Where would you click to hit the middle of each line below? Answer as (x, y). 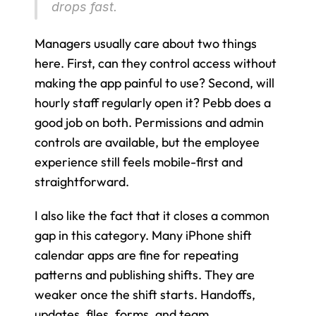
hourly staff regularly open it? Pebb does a (153, 102)
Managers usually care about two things (146, 43)
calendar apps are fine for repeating (136, 255)
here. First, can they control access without (156, 63)
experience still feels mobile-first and (139, 162)
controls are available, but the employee (147, 142)
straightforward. (82, 181)
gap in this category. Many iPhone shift (143, 235)
